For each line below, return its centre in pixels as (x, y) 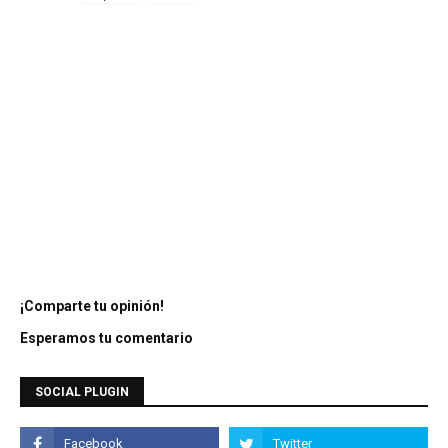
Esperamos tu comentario (106, 338)
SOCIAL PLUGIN (82, 392)
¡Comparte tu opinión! (92, 306)
